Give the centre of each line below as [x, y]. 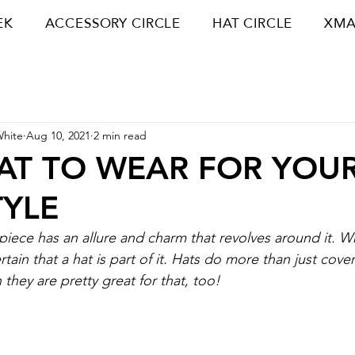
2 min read [120, 135]
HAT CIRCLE [252, 23]
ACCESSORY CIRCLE [113, 23]
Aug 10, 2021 [58, 135]
